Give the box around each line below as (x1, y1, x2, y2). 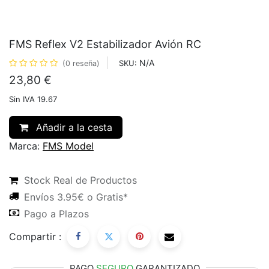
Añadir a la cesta (33, 121, 112, 134)
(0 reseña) (62, 59, 100, 68)
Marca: (9, 140, 40, 153)
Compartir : (9, 230, 61, 243)
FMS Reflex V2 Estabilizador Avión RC (9, 38, 201, 51)
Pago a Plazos (24, 207, 89, 220)
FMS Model (43, 140, 94, 153)
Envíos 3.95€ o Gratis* (24, 190, 128, 203)
